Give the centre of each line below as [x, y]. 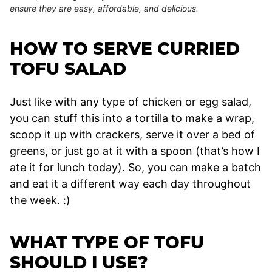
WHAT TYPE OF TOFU [107, 242]
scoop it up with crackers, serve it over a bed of [132, 134]
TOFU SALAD [68, 68]
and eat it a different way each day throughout [130, 183]
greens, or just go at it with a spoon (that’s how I [135, 151]
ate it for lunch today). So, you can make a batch [135, 167]
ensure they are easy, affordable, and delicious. [104, 8]
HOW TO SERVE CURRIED [125, 48]
